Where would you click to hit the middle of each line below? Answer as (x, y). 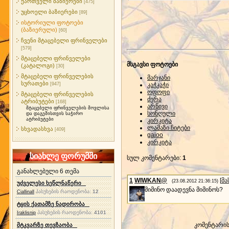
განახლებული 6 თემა (48, 171)
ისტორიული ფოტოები (52, 22)
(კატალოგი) (38, 65)
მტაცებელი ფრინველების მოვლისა (68, 108)
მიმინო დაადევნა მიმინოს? (184, 190)
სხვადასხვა (37, 129)
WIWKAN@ (151, 180)
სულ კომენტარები (153, 158)
